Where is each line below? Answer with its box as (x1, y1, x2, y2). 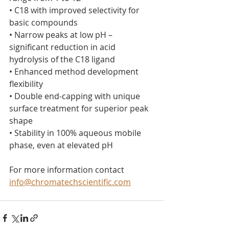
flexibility (9, 78, 43, 89)
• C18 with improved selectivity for (9, 5, 142, 16)
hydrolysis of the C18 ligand (9, 54, 115, 65)
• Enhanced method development (9, 66, 141, 77)
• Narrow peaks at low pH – (9, 29, 114, 40)
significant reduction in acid (9, 41, 118, 53)
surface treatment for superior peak (9, 103, 150, 114)
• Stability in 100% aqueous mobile (9, 127, 143, 139)
